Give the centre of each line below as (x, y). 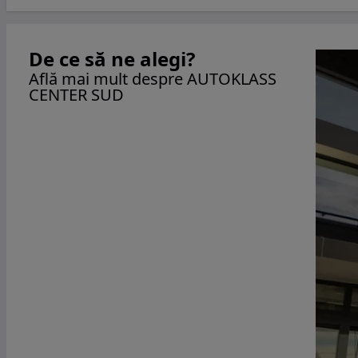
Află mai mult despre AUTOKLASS (153, 79)
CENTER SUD (76, 95)
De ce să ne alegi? (112, 59)
